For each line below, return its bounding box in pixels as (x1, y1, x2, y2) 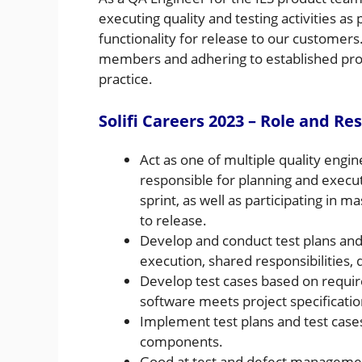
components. (140, 332, 223, 351)
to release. (140, 211, 207, 230)
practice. (99, 69, 153, 88)
